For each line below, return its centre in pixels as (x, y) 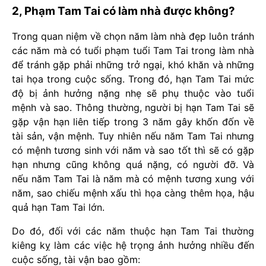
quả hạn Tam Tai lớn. (58, 208)
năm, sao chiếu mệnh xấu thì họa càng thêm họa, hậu (133, 193)
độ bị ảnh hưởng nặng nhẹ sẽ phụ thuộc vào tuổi (133, 94)
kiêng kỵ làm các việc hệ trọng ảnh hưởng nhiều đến (133, 246)
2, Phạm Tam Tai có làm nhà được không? (123, 11)
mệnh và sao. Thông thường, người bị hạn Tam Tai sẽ (133, 108)
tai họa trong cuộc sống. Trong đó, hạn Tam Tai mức (133, 79)
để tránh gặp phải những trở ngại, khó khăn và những (133, 65)
